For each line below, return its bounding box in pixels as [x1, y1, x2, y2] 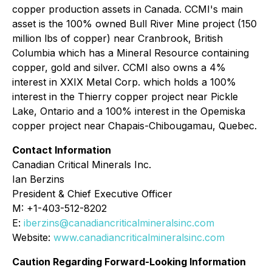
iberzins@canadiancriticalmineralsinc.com [24, 217, 214, 229]
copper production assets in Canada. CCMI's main [12, 3, 243, 15]
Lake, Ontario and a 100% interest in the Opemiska [12, 105, 245, 117]
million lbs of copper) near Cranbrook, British [12, 32, 223, 44]
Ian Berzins [12, 173, 64, 185]
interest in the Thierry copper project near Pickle [12, 90, 238, 103]
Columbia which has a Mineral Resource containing [12, 47, 249, 59]
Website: [12, 231, 53, 243]
